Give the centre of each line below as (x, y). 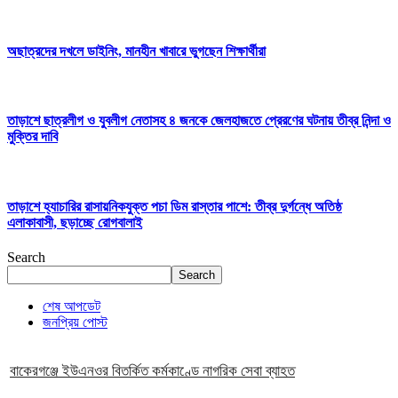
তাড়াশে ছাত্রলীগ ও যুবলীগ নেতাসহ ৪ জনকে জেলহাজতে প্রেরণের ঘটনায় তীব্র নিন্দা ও (199, 121)
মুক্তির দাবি (32, 137)
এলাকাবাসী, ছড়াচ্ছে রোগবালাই (75, 222)
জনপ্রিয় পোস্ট (75, 322)
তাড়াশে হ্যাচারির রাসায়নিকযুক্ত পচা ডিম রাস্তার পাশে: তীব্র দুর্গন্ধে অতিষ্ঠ (175, 206)
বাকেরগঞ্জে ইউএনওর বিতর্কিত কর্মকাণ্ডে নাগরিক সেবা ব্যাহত (152, 371)
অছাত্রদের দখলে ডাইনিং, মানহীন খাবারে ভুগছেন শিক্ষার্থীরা (136, 51)
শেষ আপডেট (72, 306)
